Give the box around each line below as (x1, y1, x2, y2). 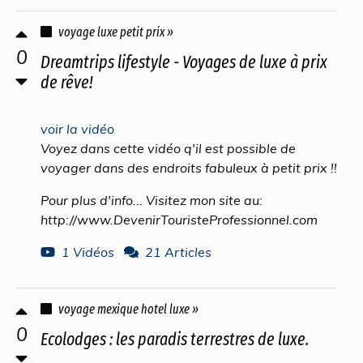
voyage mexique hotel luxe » (58, 301, 199, 317)
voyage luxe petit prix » (58, 24, 173, 40)
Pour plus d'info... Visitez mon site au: (41, 192, 263, 208)
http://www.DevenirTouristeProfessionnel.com (41, 211, 318, 228)
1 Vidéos (62, 244, 114, 260)
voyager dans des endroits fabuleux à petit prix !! (41, 160, 337, 176)
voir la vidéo (41, 121, 114, 137)
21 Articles (145, 244, 211, 260)
